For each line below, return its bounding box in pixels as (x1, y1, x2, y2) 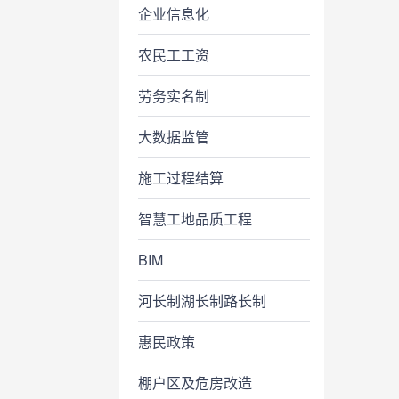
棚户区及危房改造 (138, 372, 253, 393)
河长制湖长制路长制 (138, 290, 267, 311)
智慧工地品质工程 (138, 208, 253, 229)
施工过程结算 (138, 167, 224, 188)
